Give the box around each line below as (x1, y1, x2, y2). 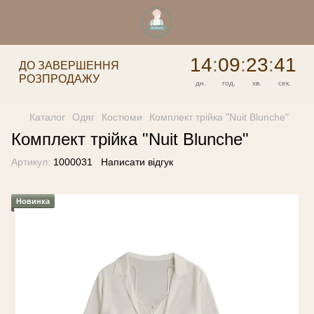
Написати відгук (101, 156, 173, 168)
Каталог (29, 111, 65, 123)
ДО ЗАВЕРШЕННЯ (19, 59, 119, 71)
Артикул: (11, 156, 50, 168)
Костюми (102, 111, 142, 123)
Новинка (16, 197, 50, 205)
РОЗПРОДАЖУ (19, 72, 100, 85)
